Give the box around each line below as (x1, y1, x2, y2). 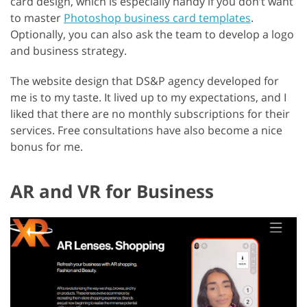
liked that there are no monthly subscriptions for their (10, 106, 290, 121)
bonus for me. (10, 138, 83, 154)
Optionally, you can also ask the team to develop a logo (10, 26, 294, 42)
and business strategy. (10, 42, 127, 58)
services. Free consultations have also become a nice (10, 122, 282, 138)
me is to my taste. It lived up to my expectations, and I (10, 89, 286, 105)
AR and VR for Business (10, 178, 214, 204)
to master (10, 10, 64, 25)
